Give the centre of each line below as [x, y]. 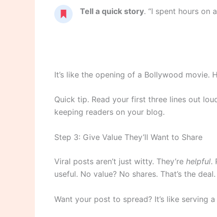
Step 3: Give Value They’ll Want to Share [128, 137]
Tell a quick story [112, 11]
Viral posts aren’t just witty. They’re [120, 161]
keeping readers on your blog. [109, 112]
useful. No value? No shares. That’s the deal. [135, 174]
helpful [198, 161]
